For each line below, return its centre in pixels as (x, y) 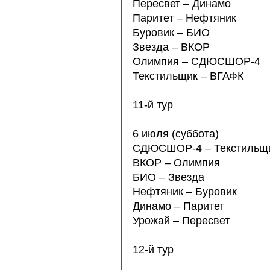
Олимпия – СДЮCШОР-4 (196, 61)
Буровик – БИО (171, 33)
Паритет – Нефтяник (184, 18)
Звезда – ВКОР (171, 47)
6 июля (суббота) (176, 134)
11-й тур (153, 105)
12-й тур (153, 250)
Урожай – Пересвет (181, 221)
